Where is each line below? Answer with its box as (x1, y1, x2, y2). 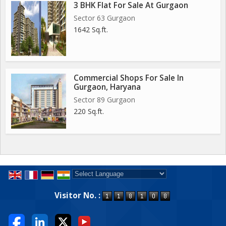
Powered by (72, 180, 113, 190)
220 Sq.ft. (74, 106, 104, 116)
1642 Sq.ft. (74, 25, 108, 34)
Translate (136, 180, 166, 190)
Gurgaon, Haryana (74, 82, 141, 92)
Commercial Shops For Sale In (74, 73, 184, 83)
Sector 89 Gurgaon (74, 95, 135, 104)
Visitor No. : (54, 190, 102, 201)
